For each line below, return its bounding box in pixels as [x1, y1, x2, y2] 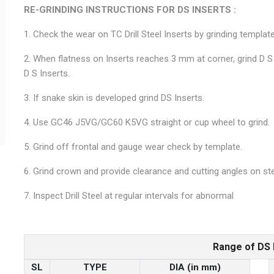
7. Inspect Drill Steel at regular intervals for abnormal [24, 190, 234, 201]
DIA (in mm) [169, 261, 221, 273]
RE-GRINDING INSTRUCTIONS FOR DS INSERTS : [24, 4, 236, 15]
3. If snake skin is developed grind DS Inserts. [24, 92, 204, 103]
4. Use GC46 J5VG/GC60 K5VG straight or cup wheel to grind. [24, 116, 270, 128]
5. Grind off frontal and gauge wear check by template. [24, 141, 242, 152]
